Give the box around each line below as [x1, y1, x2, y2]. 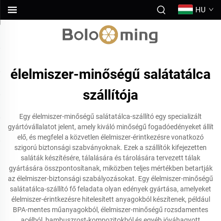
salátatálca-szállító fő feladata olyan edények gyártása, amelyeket [10, 185, 211, 193]
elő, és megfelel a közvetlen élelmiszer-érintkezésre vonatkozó [17, 133, 204, 141]
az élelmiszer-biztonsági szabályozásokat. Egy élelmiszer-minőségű [8, 175, 213, 183]
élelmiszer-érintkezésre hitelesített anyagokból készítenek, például [11, 195, 210, 203]
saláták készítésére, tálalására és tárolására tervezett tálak [21, 154, 200, 162]
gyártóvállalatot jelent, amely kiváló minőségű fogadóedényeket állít [7, 123, 214, 131]
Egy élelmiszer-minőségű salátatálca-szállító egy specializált [19, 112, 202, 120]
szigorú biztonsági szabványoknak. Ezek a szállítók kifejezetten [14, 144, 207, 151]
